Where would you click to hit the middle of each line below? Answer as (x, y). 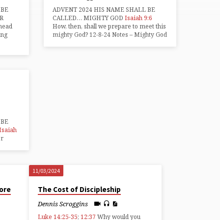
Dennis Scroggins (63, 204)
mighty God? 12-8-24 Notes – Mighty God (110, 34)
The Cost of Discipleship (80, 189)
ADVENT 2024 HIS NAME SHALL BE (104, 9)
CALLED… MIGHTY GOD (89, 18)
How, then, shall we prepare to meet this (110, 26)
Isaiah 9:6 (139, 18)
